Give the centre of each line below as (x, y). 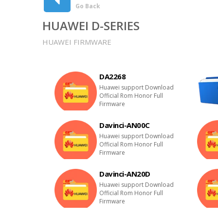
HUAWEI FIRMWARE (77, 42)
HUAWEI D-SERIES (91, 26)
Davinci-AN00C (125, 125)
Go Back (88, 6)
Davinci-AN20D (125, 174)
